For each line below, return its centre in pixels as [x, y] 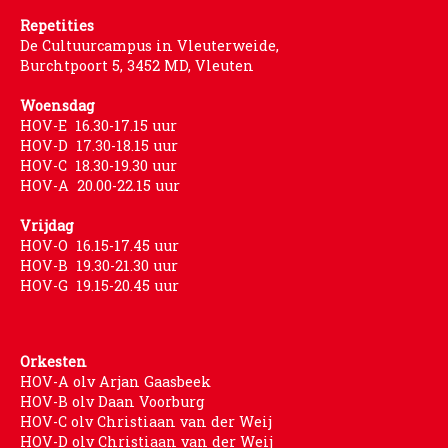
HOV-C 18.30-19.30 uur [98, 165]
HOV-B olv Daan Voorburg [112, 401]
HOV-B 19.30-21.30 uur [99, 265]
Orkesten [53, 361]
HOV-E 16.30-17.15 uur [98, 125]
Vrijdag [47, 225]
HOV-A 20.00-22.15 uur [100, 185]
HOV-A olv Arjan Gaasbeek [115, 381]
